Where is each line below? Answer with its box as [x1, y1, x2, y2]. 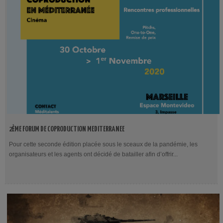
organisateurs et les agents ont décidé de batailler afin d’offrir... [9, 151, 178, 158]
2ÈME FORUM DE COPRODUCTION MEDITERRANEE [9, 125, 124, 133]
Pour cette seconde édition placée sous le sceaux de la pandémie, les [9, 141, 198, 148]
